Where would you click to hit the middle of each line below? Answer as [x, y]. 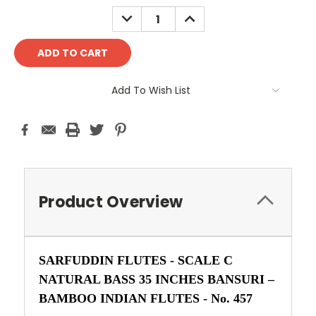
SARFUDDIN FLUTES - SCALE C [136, 260]
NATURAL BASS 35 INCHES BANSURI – [157, 279]
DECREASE [142, 14]
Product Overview [111, 202]
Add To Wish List [151, 90]
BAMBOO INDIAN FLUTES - [123, 298]
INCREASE [203, 14]
